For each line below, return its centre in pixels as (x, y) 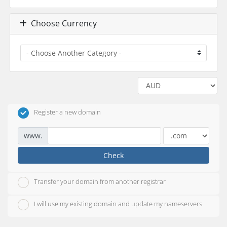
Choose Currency (62, 24)
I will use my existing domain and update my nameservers (118, 204)
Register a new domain (67, 112)
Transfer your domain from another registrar (100, 182)
